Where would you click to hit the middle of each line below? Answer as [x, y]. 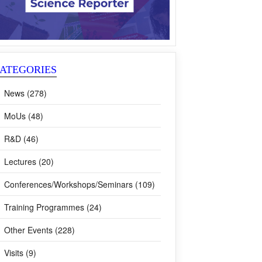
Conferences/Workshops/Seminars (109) [80, 184]
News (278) [25, 93]
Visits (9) [20, 253]
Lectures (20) [29, 161]
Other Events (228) [39, 230]
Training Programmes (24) [53, 207]
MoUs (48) [24, 116]
